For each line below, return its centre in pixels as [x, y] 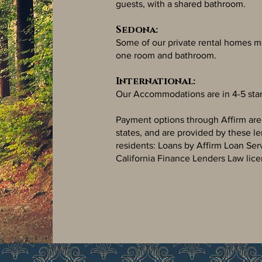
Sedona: [137, 30]
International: [155, 81]
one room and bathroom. [166, 55]
